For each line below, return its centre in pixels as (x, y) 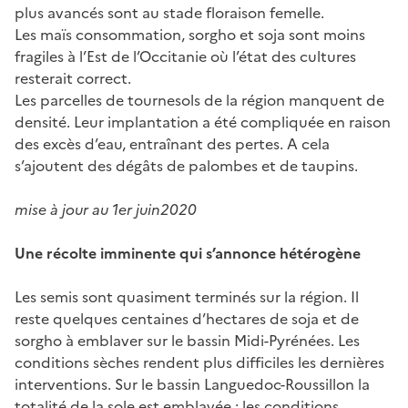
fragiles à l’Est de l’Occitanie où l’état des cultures (185, 56)
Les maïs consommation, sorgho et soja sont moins (190, 34)
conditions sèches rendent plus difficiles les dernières (199, 362)
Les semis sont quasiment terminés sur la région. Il (187, 296)
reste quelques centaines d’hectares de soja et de (187, 318)
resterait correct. (73, 78)
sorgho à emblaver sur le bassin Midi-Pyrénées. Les (187, 340)
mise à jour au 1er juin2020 (106, 209)
